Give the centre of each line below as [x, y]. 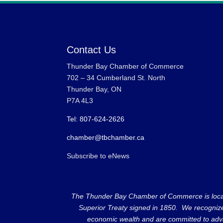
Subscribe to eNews [98, 156]
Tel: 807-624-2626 [96, 119]
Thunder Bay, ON [94, 89]
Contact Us [92, 50]
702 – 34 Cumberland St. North [116, 77]
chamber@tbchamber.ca [106, 137]
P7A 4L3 [80, 100]
